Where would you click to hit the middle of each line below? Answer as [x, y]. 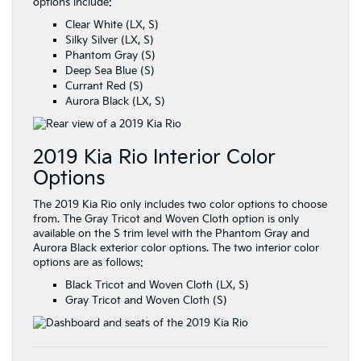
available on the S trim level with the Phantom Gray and [171, 234]
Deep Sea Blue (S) [110, 71]
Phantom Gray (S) [110, 56]
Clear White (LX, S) [112, 25]
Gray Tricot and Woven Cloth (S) [146, 301]
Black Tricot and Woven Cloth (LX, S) [157, 286]
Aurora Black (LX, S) [115, 102]
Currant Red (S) [104, 87]
